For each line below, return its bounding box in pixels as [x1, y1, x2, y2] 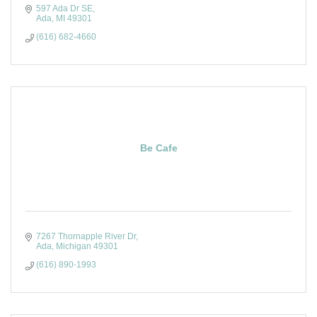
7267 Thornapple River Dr [36, 231, 136, 241]
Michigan [56, 241, 91, 251]
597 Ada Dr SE [36, 4, 93, 13]
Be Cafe [139, 142, 178, 154]
